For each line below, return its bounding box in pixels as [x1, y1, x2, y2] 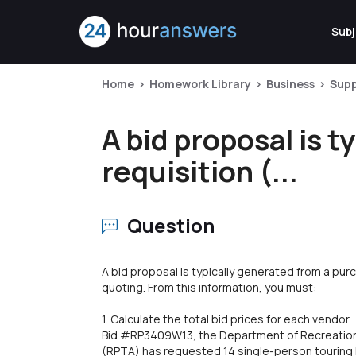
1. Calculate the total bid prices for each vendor [102, 311, 350, 327]
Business [266, 76, 315, 91]
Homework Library [149, 76, 251, 91]
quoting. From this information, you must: [102, 280, 316, 295]
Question [127, 212, 215, 238]
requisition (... [102, 152, 298, 191]
